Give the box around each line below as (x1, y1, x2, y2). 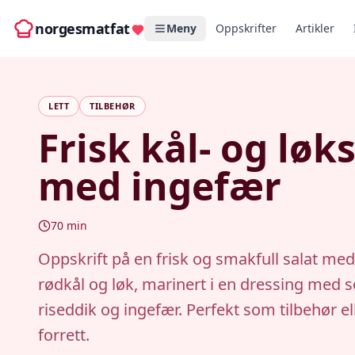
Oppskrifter (215, 21, 277, 36)
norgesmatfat (35, 19, 130, 38)
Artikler (295, 21, 334, 36)
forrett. (38, 324, 90, 345)
